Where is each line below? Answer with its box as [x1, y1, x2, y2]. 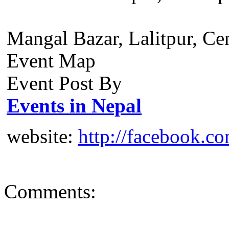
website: [7, 125, 78, 147]
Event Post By [7, 72, 122, 94]
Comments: [4, 180, 96, 202]
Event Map [7, 50, 96, 72]
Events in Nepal [7, 95, 142, 117]
